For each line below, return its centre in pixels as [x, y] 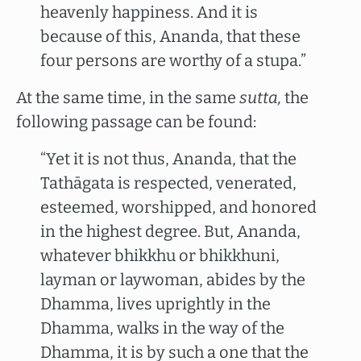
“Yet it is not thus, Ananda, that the [168, 159]
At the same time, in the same [128, 98]
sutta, [260, 98]
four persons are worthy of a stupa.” [173, 60]
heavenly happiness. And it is [149, 12]
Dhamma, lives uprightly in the [156, 304]
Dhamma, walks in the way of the [162, 328]
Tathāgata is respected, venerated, [168, 183]
